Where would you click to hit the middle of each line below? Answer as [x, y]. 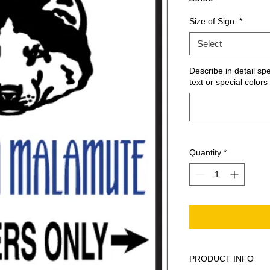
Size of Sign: [213, 21]
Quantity [205, 153]
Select [209, 44]
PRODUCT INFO [221, 259]
